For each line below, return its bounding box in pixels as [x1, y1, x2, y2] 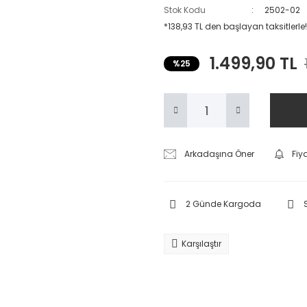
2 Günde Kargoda [186, 198, 261, 210]
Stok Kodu [164, 4, 206, 16]
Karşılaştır [182, 238, 221, 249]
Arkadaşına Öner [184, 148, 255, 160]
